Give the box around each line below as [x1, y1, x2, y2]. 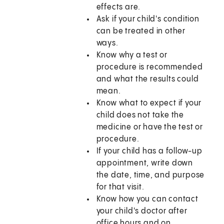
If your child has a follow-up [96, 147, 202, 156]
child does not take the [96, 111, 184, 120]
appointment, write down [96, 159, 193, 168]
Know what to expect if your [96, 99, 202, 108]
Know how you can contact [96, 195, 198, 204]
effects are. [96, 3, 141, 12]
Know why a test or [96, 51, 168, 60]
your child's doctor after [96, 207, 187, 216]
